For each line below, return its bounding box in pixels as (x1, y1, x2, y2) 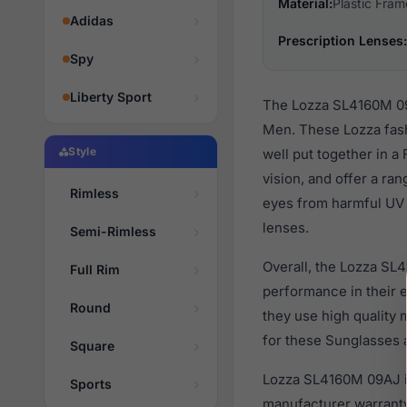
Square (70, 338, 114, 353)
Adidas (70, 13, 114, 28)
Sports (70, 376, 112, 392)
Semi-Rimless (70, 223, 156, 239)
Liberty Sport (70, 89, 152, 104)
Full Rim (70, 262, 120, 277)
